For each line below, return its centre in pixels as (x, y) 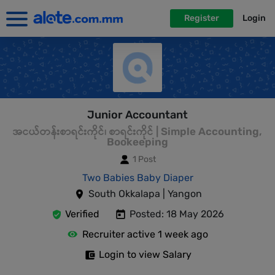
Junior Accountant (137, 115)
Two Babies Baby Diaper (137, 178)
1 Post (144, 159)
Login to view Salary (145, 254)
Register (202, 18)
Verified (82, 214)
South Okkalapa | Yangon (145, 194)
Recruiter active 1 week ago (145, 234)
